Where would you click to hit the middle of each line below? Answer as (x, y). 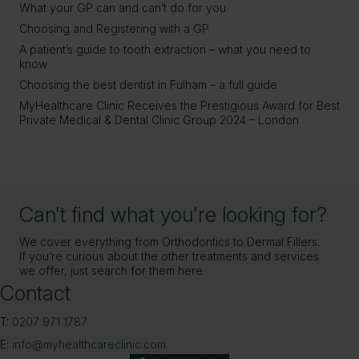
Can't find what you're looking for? (173, 214)
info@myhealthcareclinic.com (89, 344)
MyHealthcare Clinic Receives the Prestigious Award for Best (179, 105)
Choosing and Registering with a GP (114, 28)
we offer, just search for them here (111, 270)
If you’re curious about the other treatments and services (169, 256)
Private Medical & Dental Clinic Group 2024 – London (159, 119)
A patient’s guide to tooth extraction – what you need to (165, 49)
